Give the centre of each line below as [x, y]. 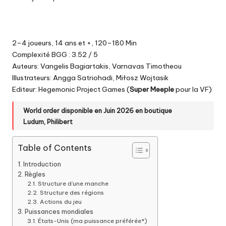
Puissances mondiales [59, 211]
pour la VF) [193, 90]
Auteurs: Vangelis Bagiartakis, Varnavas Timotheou [97, 66]
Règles [35, 174]
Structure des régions [72, 192]
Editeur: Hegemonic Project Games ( [71, 90]
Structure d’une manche [73, 183]
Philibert [60, 121]
